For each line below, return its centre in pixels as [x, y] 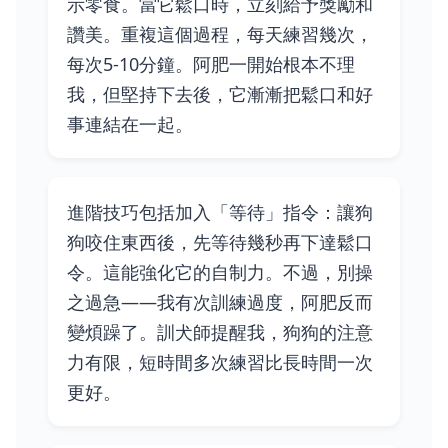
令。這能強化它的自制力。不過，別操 [220, 271]
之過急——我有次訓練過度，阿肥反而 [220, 301]
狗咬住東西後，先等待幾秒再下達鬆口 [220, 241]
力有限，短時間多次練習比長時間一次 [220, 361]
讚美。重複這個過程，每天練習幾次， [220, 33]
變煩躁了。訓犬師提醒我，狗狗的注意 [220, 331]
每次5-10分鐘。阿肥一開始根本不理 [211, 63]
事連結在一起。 [130, 123]
